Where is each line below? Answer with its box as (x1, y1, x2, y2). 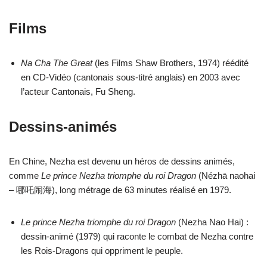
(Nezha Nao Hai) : (176, 217, 249, 227)
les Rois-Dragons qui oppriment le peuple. (21, 246, 183, 256)
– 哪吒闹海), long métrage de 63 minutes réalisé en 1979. (9, 185, 231, 195)
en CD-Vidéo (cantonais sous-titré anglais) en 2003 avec (21, 72, 240, 82)
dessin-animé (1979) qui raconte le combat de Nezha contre (21, 231, 253, 241)
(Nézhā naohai (196, 170, 255, 181)
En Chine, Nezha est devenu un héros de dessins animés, (9, 156, 235, 166)
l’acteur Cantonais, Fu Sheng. (21, 86, 135, 97)
